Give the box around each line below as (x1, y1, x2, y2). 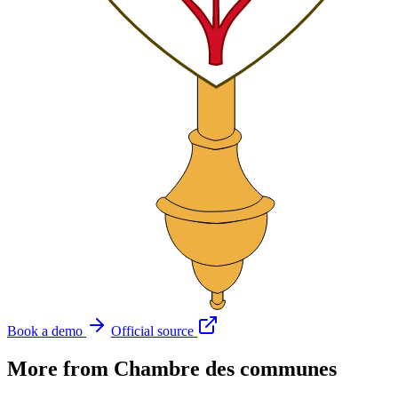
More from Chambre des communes (7, 356, 337, 380)
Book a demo (7, 322, 83, 338)
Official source (111, 322, 194, 338)
